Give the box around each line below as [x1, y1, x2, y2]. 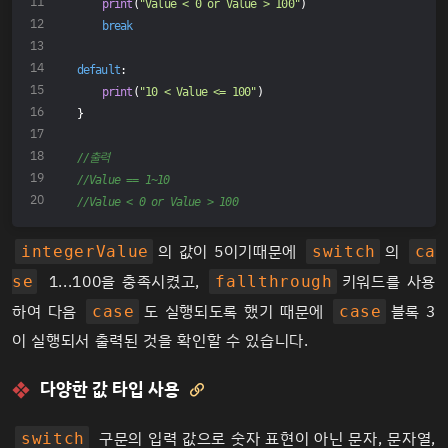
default [76, 62, 121, 77]
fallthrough [215, 272, 333, 292]
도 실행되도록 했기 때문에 [143, 300, 331, 325]
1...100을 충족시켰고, [42, 270, 207, 295]
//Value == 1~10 [76, 172, 170, 187]
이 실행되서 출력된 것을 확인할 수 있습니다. [12, 329, 309, 354]
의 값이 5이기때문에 [158, 240, 303, 265]
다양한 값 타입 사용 [40, 376, 180, 403]
